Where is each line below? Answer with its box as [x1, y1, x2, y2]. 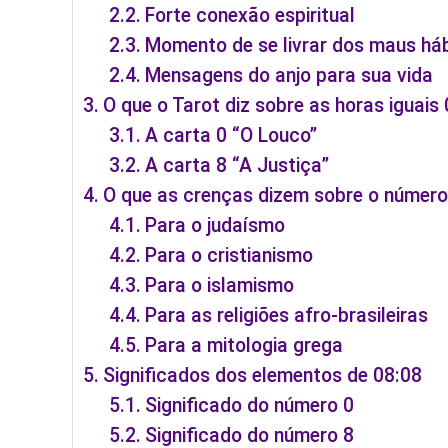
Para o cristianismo [145, 244, 314, 268]
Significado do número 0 [145, 394, 355, 418]
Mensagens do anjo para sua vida [145, 64, 434, 88]
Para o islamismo [145, 274, 295, 298]
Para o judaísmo [145, 214, 286, 238]
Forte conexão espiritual [145, 4, 356, 28]
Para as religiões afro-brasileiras [145, 304, 429, 328]
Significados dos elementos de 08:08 [102, 364, 422, 388]
